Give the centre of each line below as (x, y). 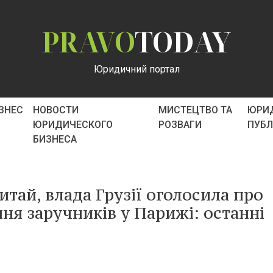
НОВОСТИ (55, 110)
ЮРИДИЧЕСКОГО (73, 125)
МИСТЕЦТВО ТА (196, 110)
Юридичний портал (136, 69)
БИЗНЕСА (55, 139)
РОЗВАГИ (180, 125)
